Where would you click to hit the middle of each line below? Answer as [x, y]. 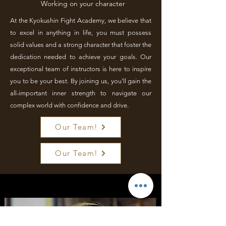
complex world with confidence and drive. [69, 105]
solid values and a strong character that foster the [81, 44]
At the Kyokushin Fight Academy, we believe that [81, 20]
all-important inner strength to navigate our [81, 93]
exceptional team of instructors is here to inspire [81, 69]
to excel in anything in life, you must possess [81, 32]
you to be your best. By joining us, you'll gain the [81, 81]
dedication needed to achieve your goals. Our [81, 56]
